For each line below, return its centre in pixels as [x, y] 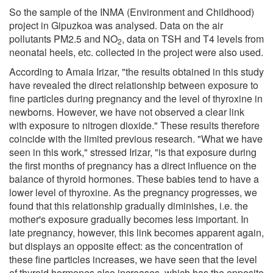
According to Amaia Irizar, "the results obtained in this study [136, 71]
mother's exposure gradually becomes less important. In [129, 219]
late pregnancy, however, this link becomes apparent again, [136, 232]
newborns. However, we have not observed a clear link [127, 112]
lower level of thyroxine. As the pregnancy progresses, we [133, 192]
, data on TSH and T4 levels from [193, 38]
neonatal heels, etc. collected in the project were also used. [136, 52]
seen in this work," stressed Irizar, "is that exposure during [133, 152]
